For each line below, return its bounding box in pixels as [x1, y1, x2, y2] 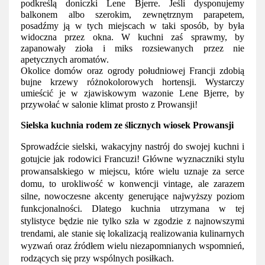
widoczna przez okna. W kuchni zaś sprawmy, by [21, 32, 244, 42]
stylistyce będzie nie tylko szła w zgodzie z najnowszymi [21, 216, 244, 226]
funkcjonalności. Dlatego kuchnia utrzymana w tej [21, 203, 244, 214]
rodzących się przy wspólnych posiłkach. [21, 253, 176, 263]
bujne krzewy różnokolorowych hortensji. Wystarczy [21, 77, 244, 87]
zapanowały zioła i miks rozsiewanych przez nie [21, 43, 244, 53]
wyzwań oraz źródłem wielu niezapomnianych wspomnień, [21, 241, 244, 251]
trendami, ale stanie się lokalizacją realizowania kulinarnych [21, 228, 244, 238]
